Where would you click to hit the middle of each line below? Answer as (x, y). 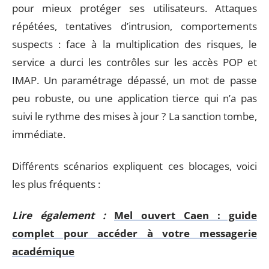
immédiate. (39, 134)
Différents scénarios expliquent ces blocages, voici (134, 166)
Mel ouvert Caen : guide (186, 215)
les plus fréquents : (56, 184)
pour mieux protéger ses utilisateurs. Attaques (134, 8)
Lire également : (59, 215)
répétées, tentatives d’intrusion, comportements (134, 26)
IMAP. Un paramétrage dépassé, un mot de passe (134, 80)
